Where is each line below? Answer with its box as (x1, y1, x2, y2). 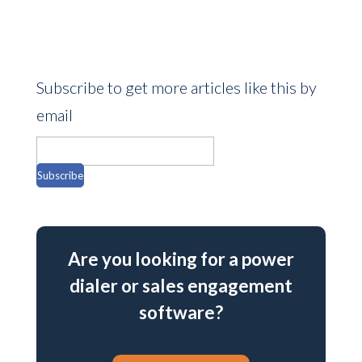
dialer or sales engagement (69, 275, 293, 297)
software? (138, 301, 223, 323)
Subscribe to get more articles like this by (36, 78, 317, 97)
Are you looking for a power (67, 248, 294, 270)
